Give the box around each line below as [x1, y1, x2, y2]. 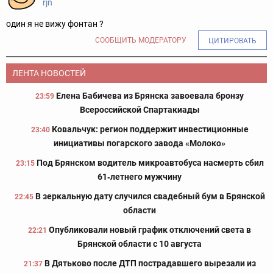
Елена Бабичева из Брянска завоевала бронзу [56, 90, 244, 101]
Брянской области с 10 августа [77, 238, 202, 249]
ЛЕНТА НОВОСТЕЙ [12, 68, 86, 78]
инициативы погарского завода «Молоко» [54, 138, 225, 148]
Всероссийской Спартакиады [79, 104, 200, 115]
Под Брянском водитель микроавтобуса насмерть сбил [36, 157, 264, 168]
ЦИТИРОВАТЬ [208, 36, 257, 45]
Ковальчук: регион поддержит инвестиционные [51, 124, 249, 134]
